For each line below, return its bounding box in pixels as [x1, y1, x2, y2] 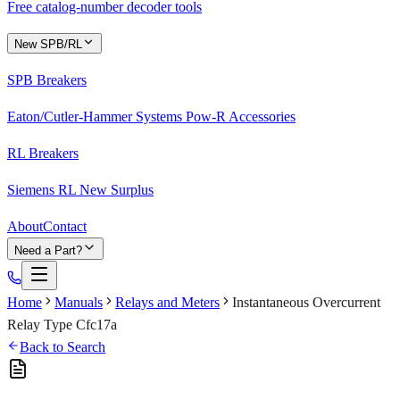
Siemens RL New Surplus [7, 182, 154, 198]
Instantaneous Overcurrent [232, 295, 380, 311]
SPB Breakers [7, 72, 87, 88]
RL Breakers [7, 146, 79, 162]
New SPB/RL [14, 37, 82, 52]
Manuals [54, 295, 103, 311]
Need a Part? [14, 244, 82, 258]
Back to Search [20, 339, 105, 355]
